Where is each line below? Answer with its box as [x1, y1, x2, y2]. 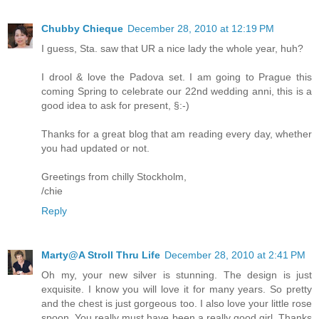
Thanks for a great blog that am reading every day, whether [41, 127, 312, 140]
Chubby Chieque [41, 22, 123, 34]
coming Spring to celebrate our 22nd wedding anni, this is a [41, 85, 312, 97]
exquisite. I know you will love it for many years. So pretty [41, 283, 312, 295]
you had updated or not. [41, 142, 150, 154]
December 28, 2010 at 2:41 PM [164, 249, 305, 261]
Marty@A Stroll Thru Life [41, 249, 160, 261]
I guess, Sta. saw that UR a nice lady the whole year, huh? [41, 42, 303, 54]
